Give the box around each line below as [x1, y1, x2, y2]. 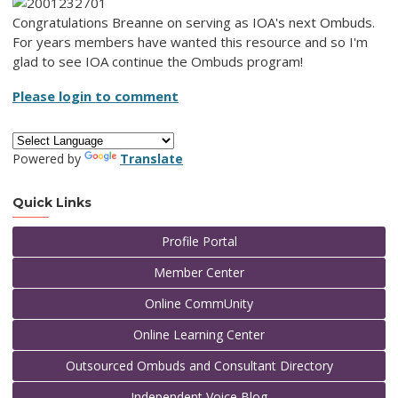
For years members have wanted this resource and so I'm [12, 33, 368, 52]
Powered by [12, 150, 84, 168]
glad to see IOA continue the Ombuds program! [12, 52, 303, 71]
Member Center [154, 264, 244, 282]
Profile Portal [161, 233, 237, 251]
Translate [120, 150, 183, 168]
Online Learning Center [133, 326, 265, 344]
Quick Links [12, 195, 92, 211]
